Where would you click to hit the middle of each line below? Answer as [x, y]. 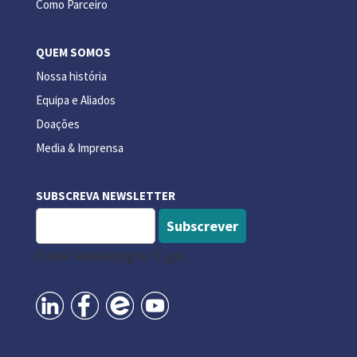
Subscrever [202, 226]
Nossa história [71, 76]
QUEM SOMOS [73, 52]
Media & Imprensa [79, 147]
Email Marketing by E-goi [110, 255]
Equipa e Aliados [75, 100]
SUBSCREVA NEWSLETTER [105, 195]
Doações [57, 124]
